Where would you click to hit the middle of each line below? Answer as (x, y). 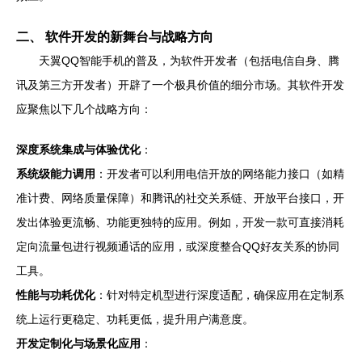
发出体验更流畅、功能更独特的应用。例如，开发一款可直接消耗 (180, 222)
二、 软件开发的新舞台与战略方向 (115, 36)
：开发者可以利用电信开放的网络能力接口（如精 (220, 174)
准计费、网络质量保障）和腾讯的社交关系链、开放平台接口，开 (180, 198)
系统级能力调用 (56, 174)
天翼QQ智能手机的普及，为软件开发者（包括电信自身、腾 (189, 61)
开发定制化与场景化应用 (78, 343)
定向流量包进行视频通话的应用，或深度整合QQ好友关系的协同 (178, 246)
